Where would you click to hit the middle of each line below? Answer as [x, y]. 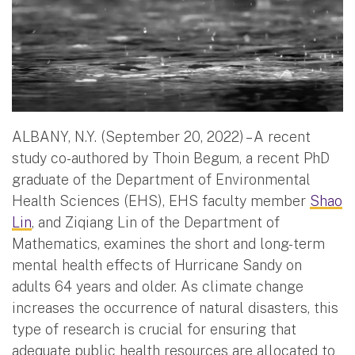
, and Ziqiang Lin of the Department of [156, 222]
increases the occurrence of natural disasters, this [175, 307]
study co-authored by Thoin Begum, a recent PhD [171, 158]
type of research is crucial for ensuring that [154, 329]
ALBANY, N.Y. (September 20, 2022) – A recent [161, 136]
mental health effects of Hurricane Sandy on [157, 265]
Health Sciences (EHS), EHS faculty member [161, 200]
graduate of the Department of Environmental [161, 179]
